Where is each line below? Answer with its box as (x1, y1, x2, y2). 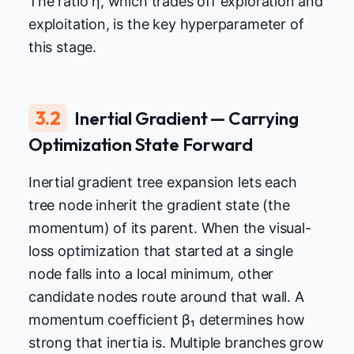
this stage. (28, 38, 97, 55)
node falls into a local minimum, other (28, 265, 274, 283)
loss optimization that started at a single (28, 243, 293, 260)
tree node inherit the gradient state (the (28, 197, 290, 214)
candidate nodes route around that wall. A (28, 288, 304, 306)
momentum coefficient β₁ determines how (28, 311, 306, 329)
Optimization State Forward (28, 133, 253, 156)
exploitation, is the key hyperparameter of (28, 15, 304, 32)
